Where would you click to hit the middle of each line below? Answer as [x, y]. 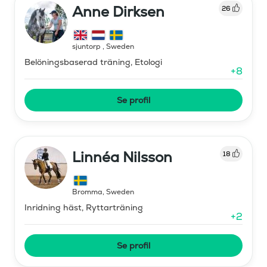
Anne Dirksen [118, 11]
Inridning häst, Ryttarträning [84, 207]
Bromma [87, 192]
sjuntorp [87, 46]
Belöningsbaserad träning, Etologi [93, 62]
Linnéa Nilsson [122, 157]
